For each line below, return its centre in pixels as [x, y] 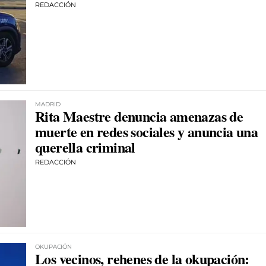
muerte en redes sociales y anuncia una [147, 132]
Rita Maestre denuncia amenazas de [139, 116]
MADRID [48, 104]
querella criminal [85, 147]
